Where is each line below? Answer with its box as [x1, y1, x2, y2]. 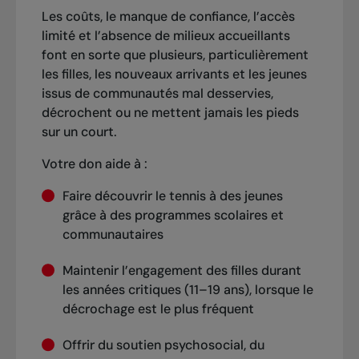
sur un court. [41, 123, 120, 141]
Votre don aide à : [41, 155, 151, 173]
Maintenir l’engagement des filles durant [62, 261, 301, 279]
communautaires [62, 226, 163, 244]
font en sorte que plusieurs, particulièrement [41, 46, 309, 64]
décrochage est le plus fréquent [62, 300, 254, 317]
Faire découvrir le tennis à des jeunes [62, 188, 283, 205]
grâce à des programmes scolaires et [62, 207, 284, 224]
